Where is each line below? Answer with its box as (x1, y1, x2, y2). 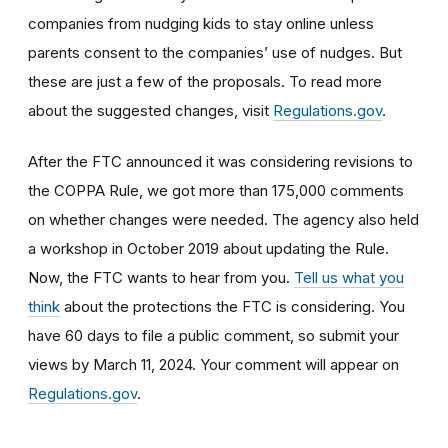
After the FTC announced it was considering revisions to (28, 151, 413, 171)
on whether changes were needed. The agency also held (28, 209, 419, 229)
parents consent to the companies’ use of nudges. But (28, 42, 402, 62)
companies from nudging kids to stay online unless (28, 13, 374, 33)
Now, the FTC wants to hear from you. (28, 267, 294, 287)
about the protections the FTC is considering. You (60, 296, 405, 316)
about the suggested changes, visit (28, 100, 273, 120)
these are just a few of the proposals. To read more (28, 71, 382, 91)
